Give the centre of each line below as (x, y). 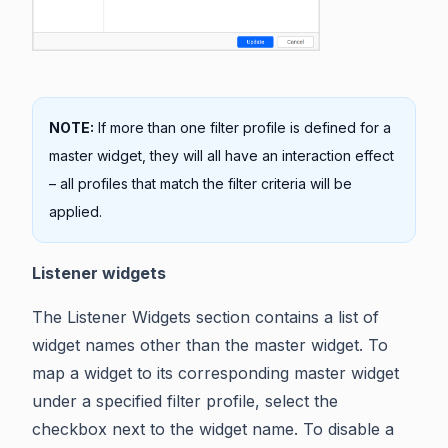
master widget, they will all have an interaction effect (221, 155)
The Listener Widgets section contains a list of (205, 316)
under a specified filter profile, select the (185, 400)
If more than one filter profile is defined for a (242, 127)
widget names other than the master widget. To (210, 344)
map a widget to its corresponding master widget (215, 372)
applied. (75, 211)
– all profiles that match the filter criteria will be (200, 183)
